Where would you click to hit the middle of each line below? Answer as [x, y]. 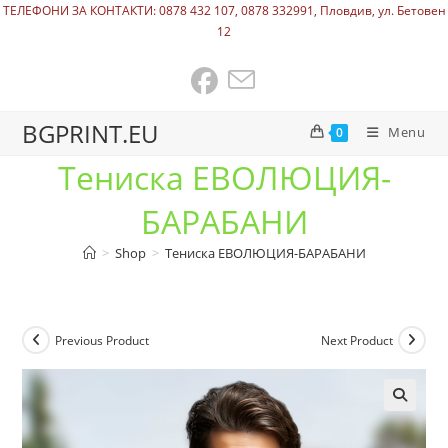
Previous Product [102, 340]
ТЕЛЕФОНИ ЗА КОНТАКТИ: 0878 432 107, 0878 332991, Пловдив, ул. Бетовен [224, 10]
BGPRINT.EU [90, 133]
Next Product [356, 340]
